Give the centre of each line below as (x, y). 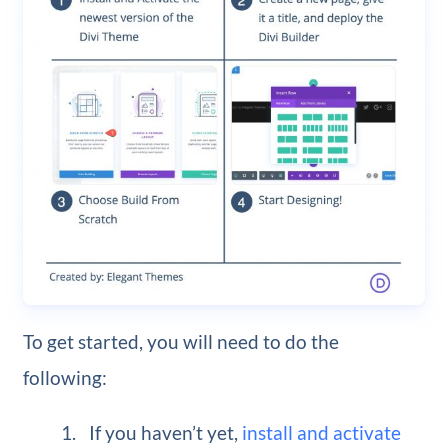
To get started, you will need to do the (180, 342)
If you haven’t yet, (166, 433)
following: (64, 378)
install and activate (322, 433)
